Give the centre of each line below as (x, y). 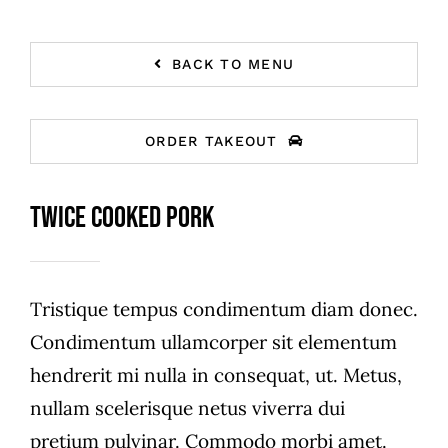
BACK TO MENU (233, 63)
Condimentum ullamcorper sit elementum (213, 342)
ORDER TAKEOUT (211, 141)
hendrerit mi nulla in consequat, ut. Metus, (215, 375)
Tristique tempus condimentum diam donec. (223, 309)
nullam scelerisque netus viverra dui (187, 408)
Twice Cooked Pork (121, 218)
